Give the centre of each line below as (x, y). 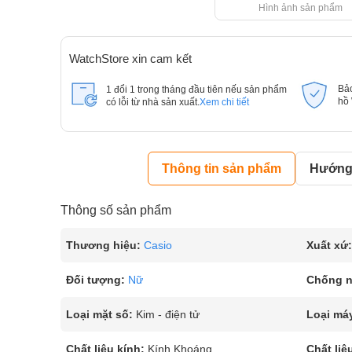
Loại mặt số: (99, 314)
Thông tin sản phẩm (222, 169)
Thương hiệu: (103, 245)
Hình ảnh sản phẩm (301, 8)
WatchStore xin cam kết (130, 59)
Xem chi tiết (224, 102)
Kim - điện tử (168, 314)
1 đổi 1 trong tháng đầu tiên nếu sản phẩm (196, 90)
